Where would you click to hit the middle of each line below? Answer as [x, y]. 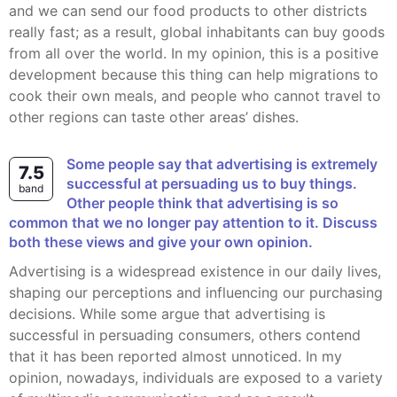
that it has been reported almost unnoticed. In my [175, 356]
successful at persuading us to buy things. [212, 183]
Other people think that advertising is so [202, 203]
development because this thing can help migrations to [194, 74]
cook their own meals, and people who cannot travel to [195, 96]
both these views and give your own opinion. [161, 242]
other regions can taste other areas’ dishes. [154, 117]
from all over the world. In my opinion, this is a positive [194, 53]
